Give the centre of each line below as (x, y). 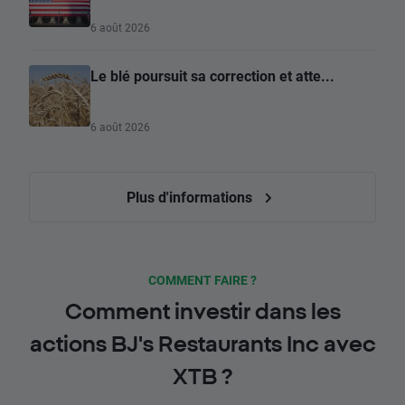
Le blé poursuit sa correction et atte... (212, 76)
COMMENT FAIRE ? (202, 280)
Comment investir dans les (202, 311)
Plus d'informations (191, 197)
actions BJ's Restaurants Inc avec (202, 344)
